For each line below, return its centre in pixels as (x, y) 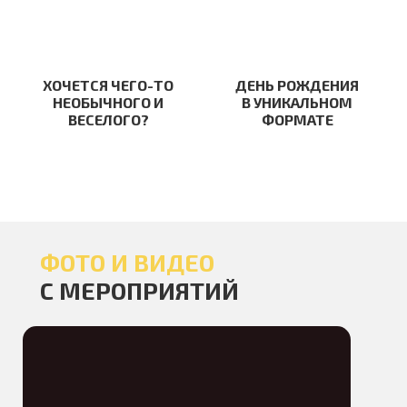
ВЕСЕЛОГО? (108, 119)
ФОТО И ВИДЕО (130, 262)
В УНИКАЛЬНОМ (297, 102)
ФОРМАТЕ (297, 119)
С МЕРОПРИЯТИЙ (139, 290)
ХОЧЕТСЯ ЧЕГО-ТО (108, 85)
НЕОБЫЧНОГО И (108, 102)
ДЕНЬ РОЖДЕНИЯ (297, 85)
